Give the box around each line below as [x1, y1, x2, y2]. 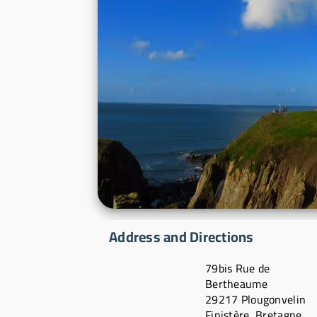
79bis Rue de [205, 258, 270, 279]
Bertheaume [205, 273, 267, 294]
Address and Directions [109, 224, 254, 250]
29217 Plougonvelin [205, 289, 306, 310]
